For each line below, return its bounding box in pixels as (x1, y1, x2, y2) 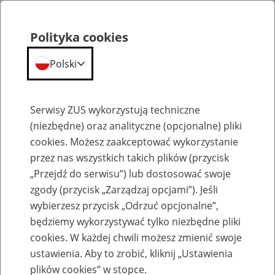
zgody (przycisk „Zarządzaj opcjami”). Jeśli (30, 183, 218, 196)
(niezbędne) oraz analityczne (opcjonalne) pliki (30, 119, 242, 133)
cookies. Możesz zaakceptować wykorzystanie (30, 135, 238, 149)
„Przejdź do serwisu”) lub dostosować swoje (30, 167, 231, 180)
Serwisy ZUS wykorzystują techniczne (30, 103, 200, 117)
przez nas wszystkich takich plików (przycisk (30, 151, 229, 165)
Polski (50, 56, 77, 71)
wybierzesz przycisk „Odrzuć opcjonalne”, (30, 199, 219, 212)
